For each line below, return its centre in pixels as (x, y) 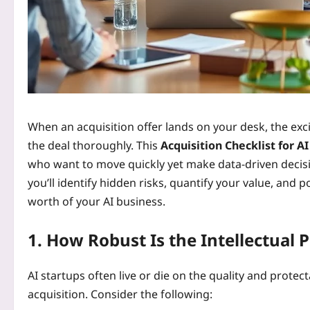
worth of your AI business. (97, 201)
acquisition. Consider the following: (120, 294)
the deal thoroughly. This (94, 145)
